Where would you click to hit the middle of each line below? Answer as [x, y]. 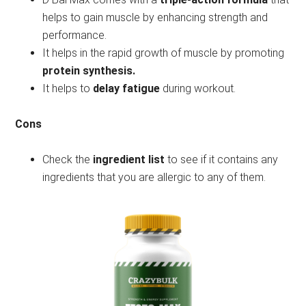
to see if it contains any [222, 160]
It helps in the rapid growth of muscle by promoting [164, 53]
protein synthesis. [89, 71]
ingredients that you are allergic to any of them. [154, 178]
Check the [68, 160]
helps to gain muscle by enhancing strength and [155, 18]
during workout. [198, 89]
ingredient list [129, 160]
